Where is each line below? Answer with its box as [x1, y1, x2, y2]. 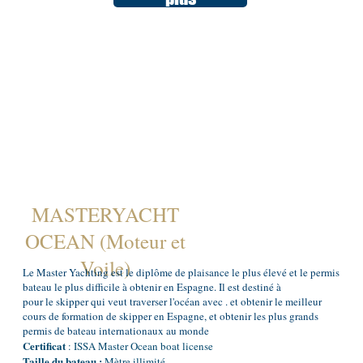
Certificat [22, 338, 66, 354]
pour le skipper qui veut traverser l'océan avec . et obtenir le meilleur [22, 294, 322, 310]
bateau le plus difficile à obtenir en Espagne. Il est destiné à [22, 280, 281, 295]
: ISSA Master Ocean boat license [65, 339, 213, 354]
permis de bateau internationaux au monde [22, 323, 209, 339]
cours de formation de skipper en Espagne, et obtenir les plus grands [22, 309, 318, 324]
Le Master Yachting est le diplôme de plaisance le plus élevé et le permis [22, 265, 340, 280]
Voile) [80, 254, 131, 282]
